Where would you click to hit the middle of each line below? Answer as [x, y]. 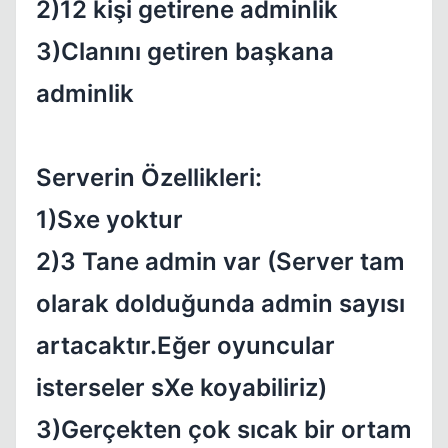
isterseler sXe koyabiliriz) [181, 387]
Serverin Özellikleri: [149, 177]
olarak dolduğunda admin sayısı [220, 303]
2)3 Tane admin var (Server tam [220, 261]
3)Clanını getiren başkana [185, 51]
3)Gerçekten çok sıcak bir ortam [224, 429]
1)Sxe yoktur [109, 219]
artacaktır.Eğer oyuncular [185, 345]
